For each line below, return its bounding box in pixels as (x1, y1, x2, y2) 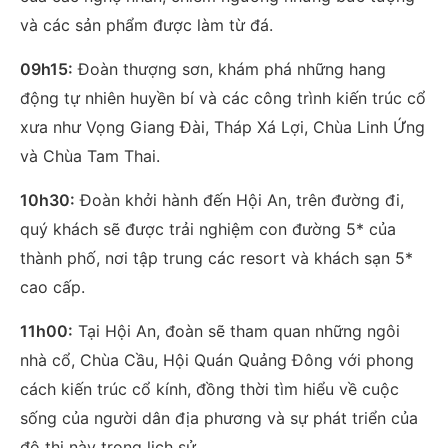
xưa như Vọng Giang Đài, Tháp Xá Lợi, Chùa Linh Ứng (19, 116, 425, 137)
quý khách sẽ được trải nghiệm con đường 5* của (19, 218, 396, 239)
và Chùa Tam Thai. (19, 145, 160, 166)
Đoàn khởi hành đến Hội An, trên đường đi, (74, 189, 404, 210)
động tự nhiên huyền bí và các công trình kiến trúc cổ (19, 87, 426, 108)
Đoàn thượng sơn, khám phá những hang (72, 58, 386, 79)
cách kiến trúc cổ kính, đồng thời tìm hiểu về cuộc (19, 378, 399, 399)
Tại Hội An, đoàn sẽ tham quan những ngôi (72, 320, 400, 341)
